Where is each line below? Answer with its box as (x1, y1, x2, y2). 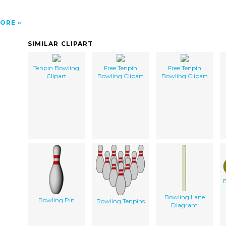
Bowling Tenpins (96, 197, 145, 205)
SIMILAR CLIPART (28, 39, 93, 47)
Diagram (171, 201, 198, 209)
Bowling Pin (38, 196, 75, 204)
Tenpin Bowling (33, 64, 79, 72)
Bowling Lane (164, 193, 205, 201)
